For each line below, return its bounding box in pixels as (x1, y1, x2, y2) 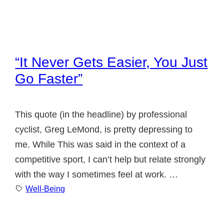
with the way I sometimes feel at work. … (15, 169, 178, 179)
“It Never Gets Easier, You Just (15, 54, 208, 70)
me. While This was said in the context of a (15, 139, 186, 149)
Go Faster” (15, 70, 83, 86)
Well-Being (25, 184, 65, 193)
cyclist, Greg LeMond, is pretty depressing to (15, 124, 193, 134)
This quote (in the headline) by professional (15, 109, 187, 119)
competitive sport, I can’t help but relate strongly (15, 154, 206, 164)
